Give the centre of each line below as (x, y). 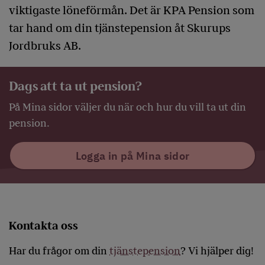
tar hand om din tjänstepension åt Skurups (120, 28)
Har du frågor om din (59, 251)
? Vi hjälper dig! (217, 251)
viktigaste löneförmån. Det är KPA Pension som (132, 11)
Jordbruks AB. (45, 46)
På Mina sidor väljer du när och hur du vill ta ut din (127, 107)
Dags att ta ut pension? (75, 87)
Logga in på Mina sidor (132, 156)
